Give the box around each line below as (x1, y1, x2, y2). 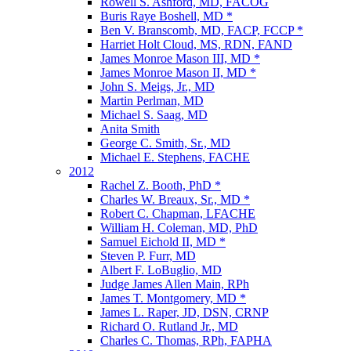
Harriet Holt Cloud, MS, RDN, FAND (100, 38, 292, 51)
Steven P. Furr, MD (100, 249, 196, 262)
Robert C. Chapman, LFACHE (100, 207, 255, 220)
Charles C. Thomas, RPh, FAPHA (100, 334, 272, 347)
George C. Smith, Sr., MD (100, 136, 230, 150)
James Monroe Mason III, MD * (100, 52, 260, 65)
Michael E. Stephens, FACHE (100, 150, 250, 164)
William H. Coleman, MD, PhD (100, 221, 258, 234)
